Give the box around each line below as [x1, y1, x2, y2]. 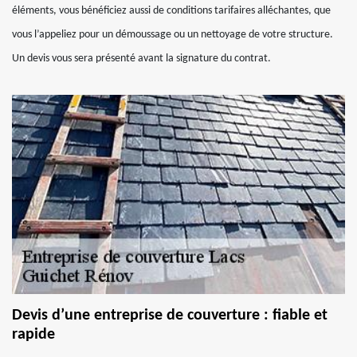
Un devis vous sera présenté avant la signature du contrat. [12, 53, 271, 65]
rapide [12, 327, 55, 343]
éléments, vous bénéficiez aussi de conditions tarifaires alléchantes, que [12, 5, 331, 17]
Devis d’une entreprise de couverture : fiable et [12, 308, 328, 324]
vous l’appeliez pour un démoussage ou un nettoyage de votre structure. [12, 29, 333, 41]
